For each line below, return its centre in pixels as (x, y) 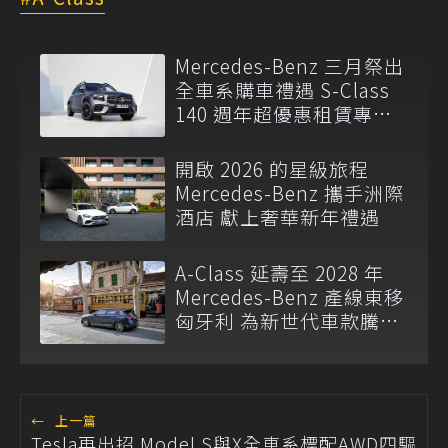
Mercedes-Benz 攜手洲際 (289, 193)
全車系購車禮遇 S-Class (282, 90)
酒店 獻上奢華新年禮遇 (300, 217)
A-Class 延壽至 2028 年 (289, 272)
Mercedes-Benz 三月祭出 (289, 66)
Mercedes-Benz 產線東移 (289, 296)
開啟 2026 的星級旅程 (272, 169)
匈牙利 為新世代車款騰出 (287, 320)
